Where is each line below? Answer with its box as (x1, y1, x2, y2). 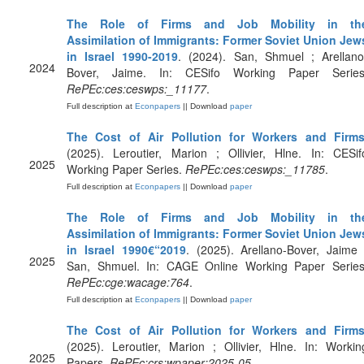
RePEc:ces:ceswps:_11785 (185, 161, 325, 177)
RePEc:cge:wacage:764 (67, 274, 189, 290)
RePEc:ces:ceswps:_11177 (67, 80, 206, 97)
